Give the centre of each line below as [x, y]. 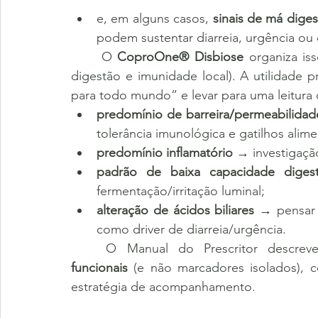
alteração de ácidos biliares [176, 210]
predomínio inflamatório [165, 153]
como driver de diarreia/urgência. [191, 229]
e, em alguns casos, [155, 18]
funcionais [99, 268]
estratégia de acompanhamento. [163, 287]
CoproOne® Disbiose [180, 57]
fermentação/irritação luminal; [181, 191]
